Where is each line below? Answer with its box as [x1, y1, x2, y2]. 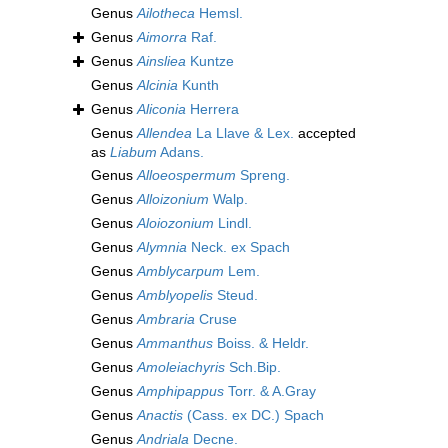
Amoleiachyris [137, 359, 225, 376]
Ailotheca [137, 5, 195, 22]
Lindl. [214, 215, 252, 232]
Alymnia [137, 239, 187, 256]
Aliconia [137, 101, 186, 118]
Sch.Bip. [225, 359, 281, 376]
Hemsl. [195, 5, 243, 22]
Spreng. [236, 167, 290, 184]
